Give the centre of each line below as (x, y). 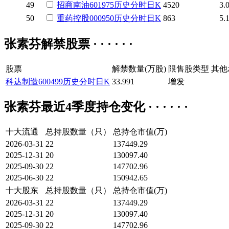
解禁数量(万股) (139, 68)
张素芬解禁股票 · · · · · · (68, 44)
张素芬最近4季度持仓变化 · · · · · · (96, 107)
